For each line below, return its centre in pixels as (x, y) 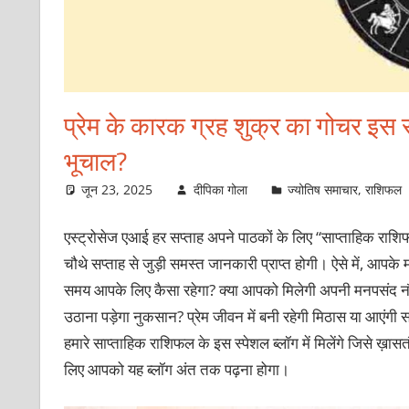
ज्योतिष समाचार (323, 189)
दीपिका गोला (220, 189)
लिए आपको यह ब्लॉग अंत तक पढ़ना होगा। (178, 370)
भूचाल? (95, 161)
